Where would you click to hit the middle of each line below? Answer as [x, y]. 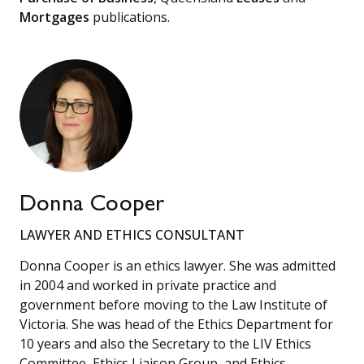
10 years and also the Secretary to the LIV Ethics [165, 343]
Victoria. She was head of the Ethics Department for [176, 324]
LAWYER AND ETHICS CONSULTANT [132, 234]
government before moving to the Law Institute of [173, 304]
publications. [130, 17]
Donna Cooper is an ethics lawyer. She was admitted [178, 265]
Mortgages [54, 17]
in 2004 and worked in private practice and [148, 285]
